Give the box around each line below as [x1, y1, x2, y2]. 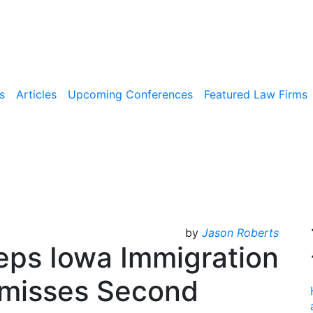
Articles [16, 87, 57, 101]
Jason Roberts [202, 226, 279, 240]
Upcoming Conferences [68, 87, 193, 101]
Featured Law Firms [204, 87, 307, 101]
